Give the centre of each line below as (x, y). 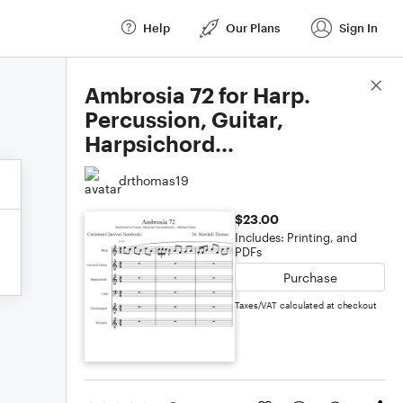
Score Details (345, 86)
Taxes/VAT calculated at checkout (306, 305)
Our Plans (253, 27)
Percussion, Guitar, (184, 119)
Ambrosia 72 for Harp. (197, 95)
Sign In (358, 27)
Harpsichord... (159, 143)
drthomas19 (154, 180)
